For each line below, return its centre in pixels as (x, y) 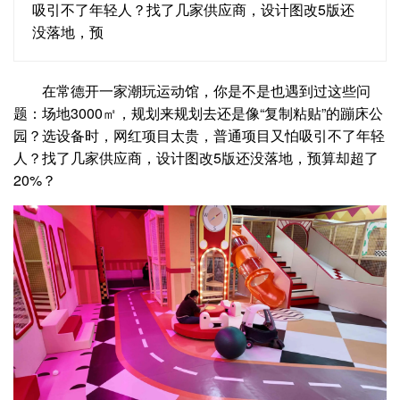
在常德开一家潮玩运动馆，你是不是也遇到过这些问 (206, 91)
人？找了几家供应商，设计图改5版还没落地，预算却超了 (196, 158)
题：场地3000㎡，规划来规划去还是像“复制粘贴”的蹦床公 (198, 113)
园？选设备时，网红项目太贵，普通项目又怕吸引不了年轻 (199, 135)
